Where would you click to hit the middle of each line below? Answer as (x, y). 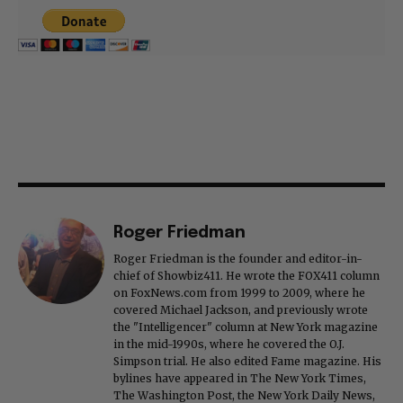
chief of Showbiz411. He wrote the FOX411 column (246, 275)
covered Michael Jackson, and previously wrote (241, 309)
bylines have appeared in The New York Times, (240, 378)
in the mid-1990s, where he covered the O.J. (229, 344)
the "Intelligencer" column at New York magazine (246, 327)
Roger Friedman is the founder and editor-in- (238, 258)
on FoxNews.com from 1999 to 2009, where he (239, 292)
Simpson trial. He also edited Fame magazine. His (247, 361)
